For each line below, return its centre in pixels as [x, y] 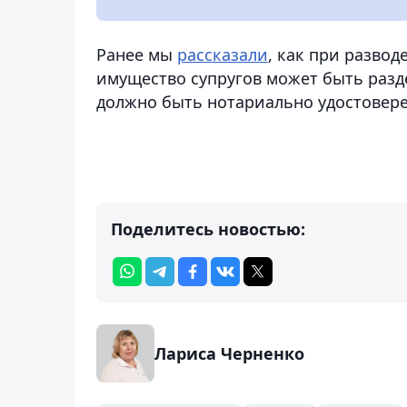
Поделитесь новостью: [208, 228]
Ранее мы [137, 54]
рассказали [223, 54]
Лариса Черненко [229, 353]
